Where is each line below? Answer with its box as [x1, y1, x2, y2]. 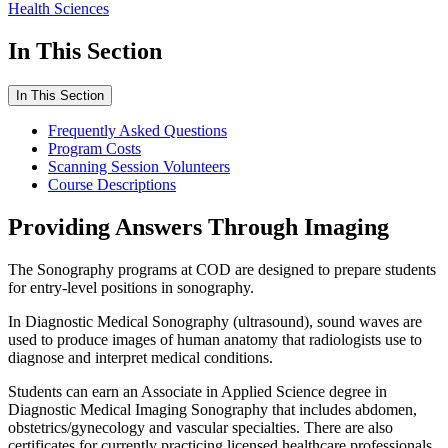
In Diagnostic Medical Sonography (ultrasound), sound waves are [8, 313, 422, 330]
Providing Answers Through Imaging [8, 214, 389, 241]
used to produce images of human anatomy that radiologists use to [8, 331, 422, 348]
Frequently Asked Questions [48, 122, 227, 140]
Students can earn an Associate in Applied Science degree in [8, 383, 387, 400]
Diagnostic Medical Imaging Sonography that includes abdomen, [8, 401, 417, 418]
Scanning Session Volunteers [48, 158, 230, 176]
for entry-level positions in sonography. [8, 279, 258, 296]
